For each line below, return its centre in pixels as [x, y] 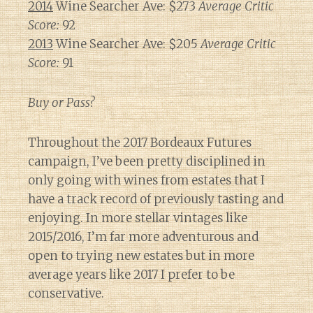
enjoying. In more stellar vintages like [138, 218]
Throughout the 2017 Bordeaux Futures [140, 143]
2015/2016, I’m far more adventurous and [143, 237]
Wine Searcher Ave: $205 [127, 44]
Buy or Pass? [61, 103]
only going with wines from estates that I [146, 180]
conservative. [66, 293]
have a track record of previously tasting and [156, 199]
